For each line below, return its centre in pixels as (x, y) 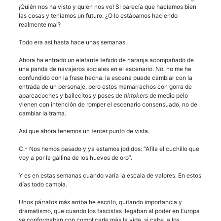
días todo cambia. (43, 184)
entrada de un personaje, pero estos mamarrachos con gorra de (105, 87)
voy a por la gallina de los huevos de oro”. (75, 158)
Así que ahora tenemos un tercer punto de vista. (84, 131)
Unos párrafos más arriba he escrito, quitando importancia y (100, 202)
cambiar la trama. (42, 113)
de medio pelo (168, 96)
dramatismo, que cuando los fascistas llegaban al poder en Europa (109, 211)
